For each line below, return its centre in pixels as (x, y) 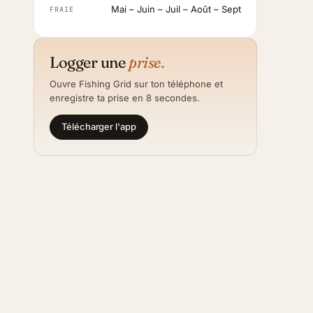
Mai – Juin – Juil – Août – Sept (176, 9)
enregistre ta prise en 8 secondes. (125, 97)
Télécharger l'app (99, 126)
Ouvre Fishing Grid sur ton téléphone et (136, 83)
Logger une (89, 62)
